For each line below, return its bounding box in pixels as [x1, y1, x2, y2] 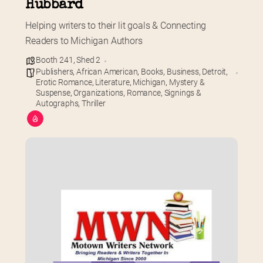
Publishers [36, 66, 73, 76]
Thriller [82, 98, 106, 108]
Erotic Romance [36, 77, 92, 87]
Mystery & [168, 77, 205, 87]
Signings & [164, 87, 201, 97]
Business [167, 66, 199, 76]
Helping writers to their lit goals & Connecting [25, 19, 207, 31]
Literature [95, 77, 130, 87]
